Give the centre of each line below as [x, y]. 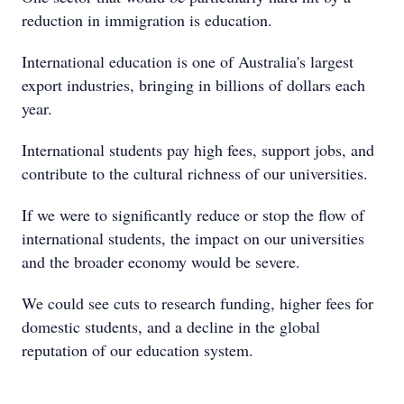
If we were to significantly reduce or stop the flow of [193, 215]
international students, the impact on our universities [193, 238]
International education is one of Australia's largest [188, 61]
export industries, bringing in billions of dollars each [193, 85]
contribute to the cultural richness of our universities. [195, 173]
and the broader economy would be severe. [161, 262]
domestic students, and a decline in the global [171, 326]
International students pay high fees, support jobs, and [198, 150]
